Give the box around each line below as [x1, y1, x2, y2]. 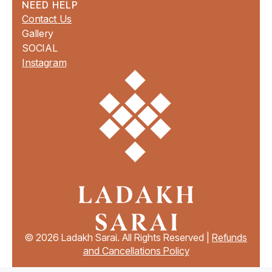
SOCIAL [22, 41, 58, 54]
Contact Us [22, 12, 72, 25]
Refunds [212, 231, 247, 243]
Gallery [22, 27, 54, 39]
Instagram [22, 56, 67, 69]
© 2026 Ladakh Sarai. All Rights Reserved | [25, 231, 212, 243]
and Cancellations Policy [83, 244, 189, 257]
